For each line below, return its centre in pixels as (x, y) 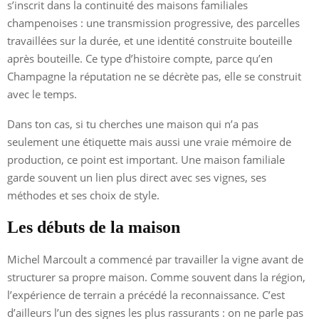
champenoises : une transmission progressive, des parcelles (153, 22)
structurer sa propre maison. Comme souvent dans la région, (156, 277)
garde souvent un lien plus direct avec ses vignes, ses (137, 177)
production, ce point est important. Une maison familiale (146, 159)
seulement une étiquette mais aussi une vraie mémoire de (149, 141)
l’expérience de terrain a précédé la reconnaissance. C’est (146, 294)
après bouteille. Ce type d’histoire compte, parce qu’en (140, 58)
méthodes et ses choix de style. (83, 195)
